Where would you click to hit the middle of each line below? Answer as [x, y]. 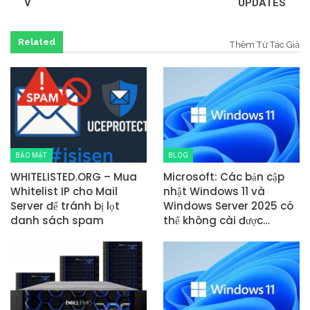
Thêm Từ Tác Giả [265, 44]
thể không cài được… [217, 220]
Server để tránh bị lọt [65, 206]
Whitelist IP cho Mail [64, 191]
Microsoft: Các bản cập [224, 176]
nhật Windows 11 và [214, 191]
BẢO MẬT [31, 155]
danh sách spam [57, 220]
